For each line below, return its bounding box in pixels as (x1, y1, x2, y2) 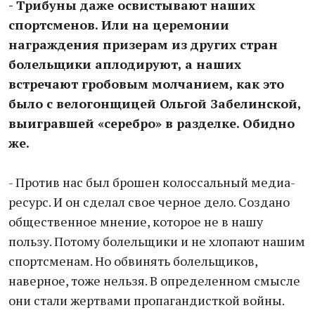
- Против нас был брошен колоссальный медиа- (8, 174, 295, 191)
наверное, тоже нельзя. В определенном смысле (8, 272, 300, 289)
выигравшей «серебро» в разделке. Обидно (8, 115, 295, 131)
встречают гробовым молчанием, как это (8, 75, 284, 92)
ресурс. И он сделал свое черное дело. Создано (8, 193, 290, 210)
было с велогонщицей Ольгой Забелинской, (8, 95, 301, 112)
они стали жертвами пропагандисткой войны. (8, 292, 284, 309)
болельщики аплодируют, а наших (8, 56, 241, 72)
